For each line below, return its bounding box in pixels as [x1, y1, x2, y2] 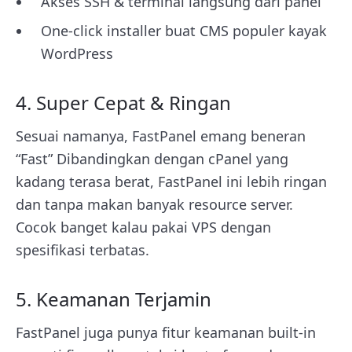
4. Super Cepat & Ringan [16, 89, 236, 115]
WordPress [41, 43, 113, 63]
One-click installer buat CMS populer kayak [41, 20, 327, 40]
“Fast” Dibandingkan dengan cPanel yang [16, 148, 288, 168]
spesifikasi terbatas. [16, 240, 149, 259]
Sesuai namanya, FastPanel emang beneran [16, 126, 306, 145]
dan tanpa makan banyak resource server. [16, 194, 293, 214]
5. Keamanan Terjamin [16, 285, 216, 312]
